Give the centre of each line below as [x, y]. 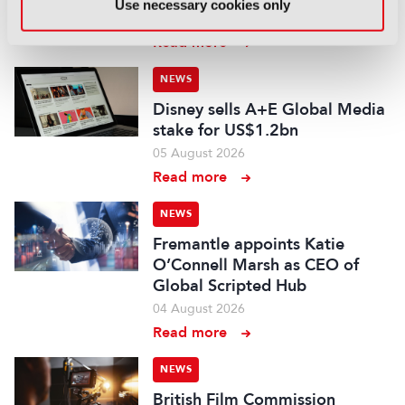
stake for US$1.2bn [226, 130]
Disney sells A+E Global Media [269, 109]
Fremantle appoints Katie [249, 244]
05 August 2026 [199, 153]
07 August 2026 [199, 19]
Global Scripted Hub [230, 286]
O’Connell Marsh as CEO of [256, 265]
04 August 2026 [199, 309]
